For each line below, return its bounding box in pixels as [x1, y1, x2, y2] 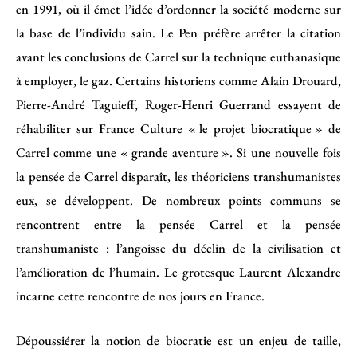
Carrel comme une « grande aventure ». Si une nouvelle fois [16, 143, 341, 161]
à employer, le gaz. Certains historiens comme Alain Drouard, [16, 71, 341, 89]
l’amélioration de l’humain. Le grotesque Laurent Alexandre [16, 262, 341, 280]
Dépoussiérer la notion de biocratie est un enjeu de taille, [16, 331, 341, 350]
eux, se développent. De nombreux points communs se [16, 190, 341, 209]
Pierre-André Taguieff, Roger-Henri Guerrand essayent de [16, 95, 341, 113]
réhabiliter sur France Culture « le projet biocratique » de [16, 119, 341, 137]
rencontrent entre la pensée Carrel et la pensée [16, 214, 341, 233]
